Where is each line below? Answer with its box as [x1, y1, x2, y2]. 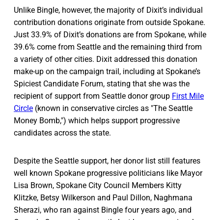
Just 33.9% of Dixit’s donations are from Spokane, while [14, 30, 206, 40]
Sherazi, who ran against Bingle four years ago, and [14, 205, 192, 215]
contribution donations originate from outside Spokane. [14, 18, 205, 27]
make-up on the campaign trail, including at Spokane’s [14, 67, 200, 77]
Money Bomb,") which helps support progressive [14, 116, 180, 126]
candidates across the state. [14, 128, 111, 138]
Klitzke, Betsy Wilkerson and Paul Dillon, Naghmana [14, 193, 192, 203]
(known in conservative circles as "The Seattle [33, 104, 192, 113]
